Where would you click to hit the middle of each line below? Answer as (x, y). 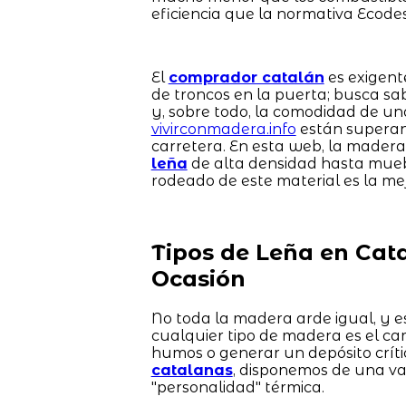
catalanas (192, 370)
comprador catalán (246, 77)
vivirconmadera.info (223, 129)
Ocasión (198, 278)
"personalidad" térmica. (237, 387)
